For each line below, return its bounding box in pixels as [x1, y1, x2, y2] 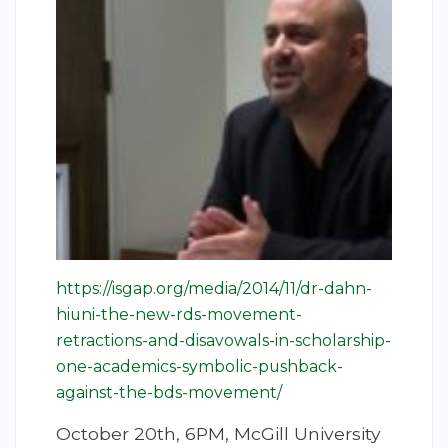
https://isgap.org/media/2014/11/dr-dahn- [56, 279, 372, 299]
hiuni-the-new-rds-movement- [56, 305, 302, 325]
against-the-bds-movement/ [56, 383, 282, 403]
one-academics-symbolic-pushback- [56, 357, 343, 377]
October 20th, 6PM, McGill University [56, 423, 381, 445]
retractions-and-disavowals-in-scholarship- [56, 331, 391, 351]
